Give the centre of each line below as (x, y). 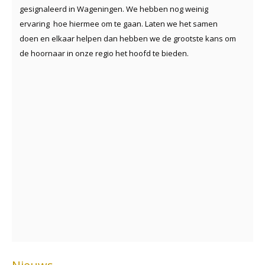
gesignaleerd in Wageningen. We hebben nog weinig (114, 9)
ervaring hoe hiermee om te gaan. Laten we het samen (119, 23)
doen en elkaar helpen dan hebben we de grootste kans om (128, 38)
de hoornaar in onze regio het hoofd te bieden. (104, 53)
